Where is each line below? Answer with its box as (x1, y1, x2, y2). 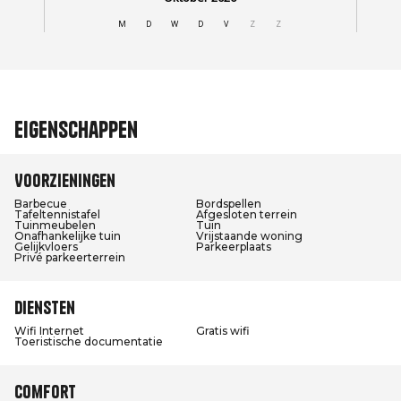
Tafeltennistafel (14, 208, 100, 221)
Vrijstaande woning (196, 229, 303, 243)
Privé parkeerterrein (14, 251, 125, 264)
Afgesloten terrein (196, 208, 297, 221)
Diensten (14, 296, 75, 319)
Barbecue (14, 197, 67, 210)
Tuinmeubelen (14, 218, 96, 232)
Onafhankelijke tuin (14, 229, 121, 243)
